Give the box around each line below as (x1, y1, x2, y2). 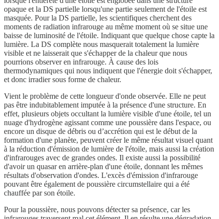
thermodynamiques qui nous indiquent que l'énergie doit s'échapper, (4, 66, 212, 75)
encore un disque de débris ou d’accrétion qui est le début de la (4, 127, 197, 136)
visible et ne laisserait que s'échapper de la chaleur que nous (4, 49, 187, 58)
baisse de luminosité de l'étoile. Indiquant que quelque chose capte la (4, 31, 215, 40)
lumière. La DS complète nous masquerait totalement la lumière (4, 40, 199, 49)
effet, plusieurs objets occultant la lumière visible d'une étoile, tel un (4, 109, 211, 118)
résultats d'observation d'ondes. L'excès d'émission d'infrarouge (4, 171, 198, 180)
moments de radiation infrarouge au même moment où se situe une (4, 22, 208, 31)
